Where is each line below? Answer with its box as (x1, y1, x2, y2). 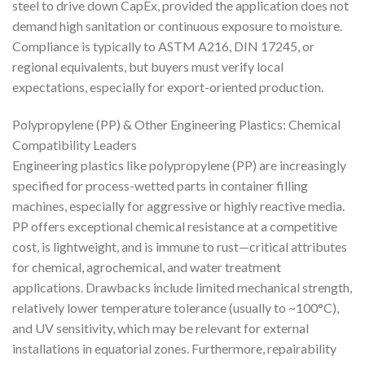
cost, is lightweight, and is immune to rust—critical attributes (12, 238, 347, 254)
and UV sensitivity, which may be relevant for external (12, 319, 309, 336)
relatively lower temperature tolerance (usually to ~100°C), (12, 299, 339, 315)
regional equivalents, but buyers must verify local (12, 58, 284, 74)
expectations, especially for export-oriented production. (12, 78, 323, 95)
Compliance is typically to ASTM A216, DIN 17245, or (12, 37, 314, 54)
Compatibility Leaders (12, 136, 137, 152)
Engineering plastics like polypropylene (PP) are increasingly (12, 156, 346, 173)
